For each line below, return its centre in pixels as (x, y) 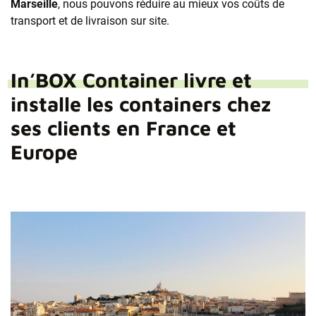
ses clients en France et (123, 128)
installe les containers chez (141, 104)
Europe (44, 152)
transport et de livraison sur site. (90, 21)
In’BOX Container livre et (131, 80)
